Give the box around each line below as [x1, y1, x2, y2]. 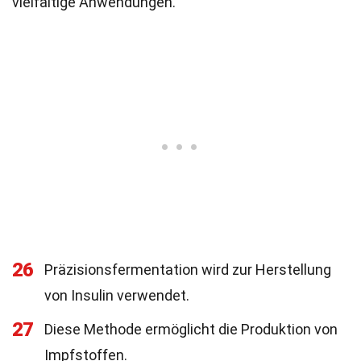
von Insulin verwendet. [44, 287, 189, 304]
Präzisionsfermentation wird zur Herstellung [44, 261, 331, 278]
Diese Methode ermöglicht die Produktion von [44, 321, 338, 338]
